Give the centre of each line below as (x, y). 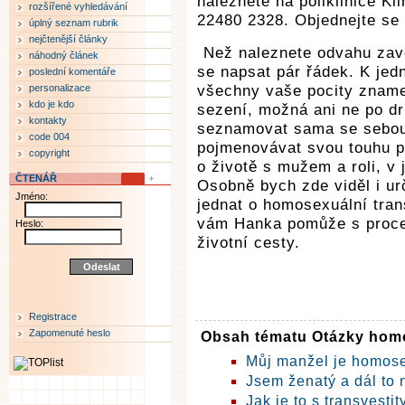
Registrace (53, 316)
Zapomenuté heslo (70, 333)
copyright (49, 153)
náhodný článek (64, 55)
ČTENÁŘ (36, 178)
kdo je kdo (52, 104)
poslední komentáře (72, 71)
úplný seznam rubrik (74, 23)
